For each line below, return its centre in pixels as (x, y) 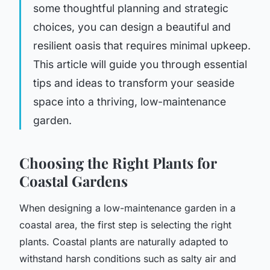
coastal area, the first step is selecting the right (125, 224)
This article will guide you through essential (140, 64)
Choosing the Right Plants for (118, 162)
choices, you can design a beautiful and (132, 27)
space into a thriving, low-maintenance (130, 101)
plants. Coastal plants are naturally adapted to (124, 241)
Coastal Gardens (74, 181)
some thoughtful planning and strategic (131, 8)
